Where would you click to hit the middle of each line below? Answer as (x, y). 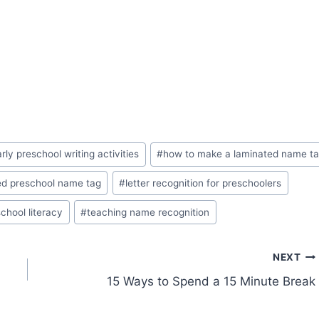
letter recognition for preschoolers (204, 183)
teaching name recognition (148, 212)
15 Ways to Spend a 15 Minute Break (211, 282)
